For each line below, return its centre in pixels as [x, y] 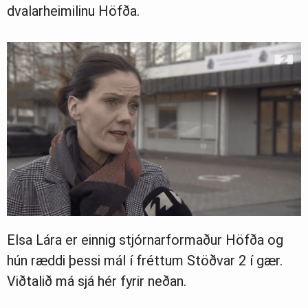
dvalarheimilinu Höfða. [73, 11]
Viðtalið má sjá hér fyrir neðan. [97, 282]
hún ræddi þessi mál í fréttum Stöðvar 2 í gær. [145, 261]
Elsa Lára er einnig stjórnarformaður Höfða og [145, 240]
